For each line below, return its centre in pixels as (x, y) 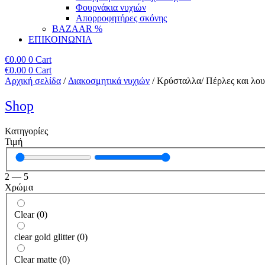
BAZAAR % (77, 29)
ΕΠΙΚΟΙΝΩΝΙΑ (60, 39)
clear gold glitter (44, 237)
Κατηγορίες (26, 131)
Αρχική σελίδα (33, 81)
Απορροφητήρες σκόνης (121, 18)
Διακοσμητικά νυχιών (109, 81)
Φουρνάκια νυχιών (111, 7)
